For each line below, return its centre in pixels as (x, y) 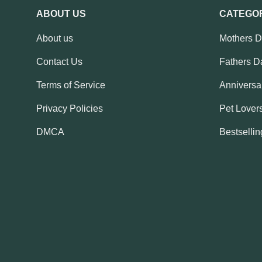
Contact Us (59, 62)
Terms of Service (71, 85)
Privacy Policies (70, 109)
